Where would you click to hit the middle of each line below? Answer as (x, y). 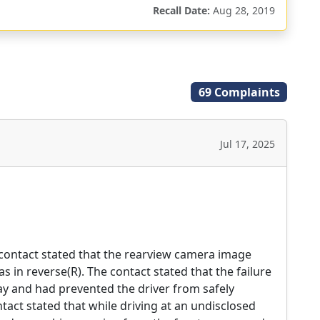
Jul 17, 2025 (247, 144)
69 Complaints (239, 92)
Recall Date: (181, 10)
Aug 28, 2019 (242, 10)
